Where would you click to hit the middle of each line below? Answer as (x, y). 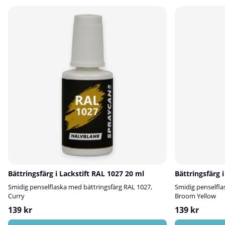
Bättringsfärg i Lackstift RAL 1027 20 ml (76, 174)
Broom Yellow (195, 196)
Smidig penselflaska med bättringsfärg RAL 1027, (80, 187)
